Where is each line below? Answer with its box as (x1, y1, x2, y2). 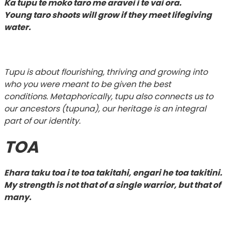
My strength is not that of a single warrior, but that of (4, 179, 221, 191)
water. (4, 21, 33, 33)
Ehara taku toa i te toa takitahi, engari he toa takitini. (4, 166, 222, 179)
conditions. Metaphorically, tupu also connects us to (4, 90, 213, 102)
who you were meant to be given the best (4, 78, 171, 90)
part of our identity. (4, 115, 82, 127)
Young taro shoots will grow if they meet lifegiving (4, 9, 212, 21)
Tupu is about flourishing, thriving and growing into (4, 66, 208, 78)
